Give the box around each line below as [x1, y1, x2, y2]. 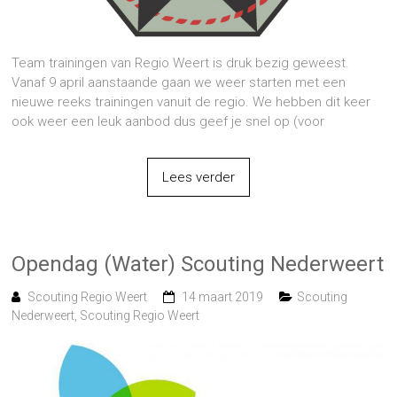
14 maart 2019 [182, 289, 264, 304]
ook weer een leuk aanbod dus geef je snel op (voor [12, 113, 325, 129]
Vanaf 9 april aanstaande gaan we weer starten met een [12, 74, 346, 90]
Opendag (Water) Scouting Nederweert [12, 251, 385, 276]
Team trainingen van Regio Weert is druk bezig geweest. [12, 54, 350, 71]
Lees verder [161, 168, 235, 185]
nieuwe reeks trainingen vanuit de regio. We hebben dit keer [12, 93, 371, 110]
